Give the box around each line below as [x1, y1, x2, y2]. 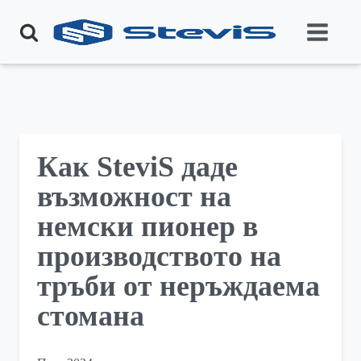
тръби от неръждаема [37, 269, 321, 302]
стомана [37, 299, 145, 332]
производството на [37, 239, 282, 272]
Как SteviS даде [37, 150, 239, 183]
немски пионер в [37, 210, 259, 243]
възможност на [37, 180, 232, 213]
